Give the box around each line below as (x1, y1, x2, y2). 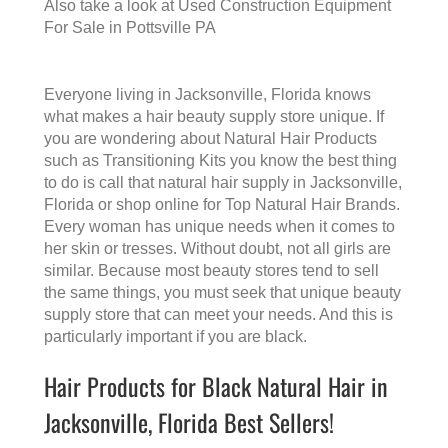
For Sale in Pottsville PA (44, 19, 216, 37)
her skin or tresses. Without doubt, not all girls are (44, 240, 391, 258)
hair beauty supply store (146, 108, 315, 126)
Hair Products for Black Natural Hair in (44, 368, 388, 405)
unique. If (315, 108, 384, 126)
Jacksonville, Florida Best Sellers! (44, 404, 334, 441)
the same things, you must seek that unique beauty (44, 284, 401, 302)
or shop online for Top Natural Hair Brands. (94, 196, 400, 214)
